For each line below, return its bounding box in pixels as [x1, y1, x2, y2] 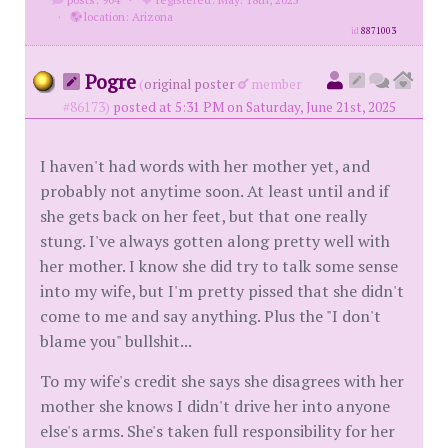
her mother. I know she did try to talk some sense [40, 254, 398, 277]
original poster [144, 74, 235, 93]
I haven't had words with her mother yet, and [40, 154, 370, 177]
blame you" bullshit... [40, 329, 192, 352]
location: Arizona [80, 8, 173, 24]
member [248, 74, 302, 93]
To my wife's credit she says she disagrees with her [40, 369, 404, 392]
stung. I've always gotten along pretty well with [40, 229, 390, 252]
